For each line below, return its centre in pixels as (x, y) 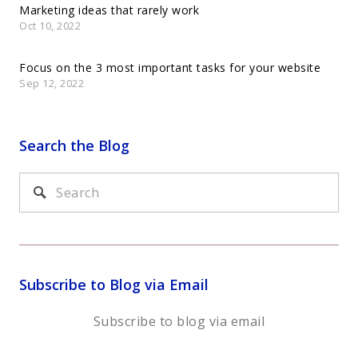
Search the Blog (74, 146)
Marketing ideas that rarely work (109, 10)
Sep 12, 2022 (52, 84)
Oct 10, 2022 (50, 26)
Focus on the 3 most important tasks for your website (170, 68)
